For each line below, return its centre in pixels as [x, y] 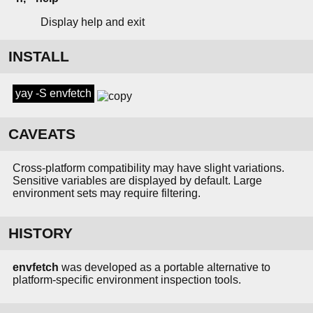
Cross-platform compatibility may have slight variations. [148, 168]
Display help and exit [93, 22]
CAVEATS [42, 134]
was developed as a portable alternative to [165, 268]
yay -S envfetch [53, 94]
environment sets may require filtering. [107, 194]
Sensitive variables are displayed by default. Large [137, 181]
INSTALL [39, 57]
